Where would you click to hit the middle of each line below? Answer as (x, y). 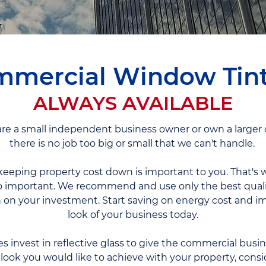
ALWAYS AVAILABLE (133, 103)
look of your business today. (133, 215)
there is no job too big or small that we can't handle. (133, 143)
